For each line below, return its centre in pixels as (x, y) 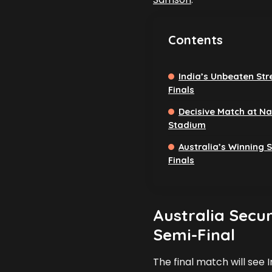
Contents (195, 40)
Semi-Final (194, 235)
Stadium (187, 125)
